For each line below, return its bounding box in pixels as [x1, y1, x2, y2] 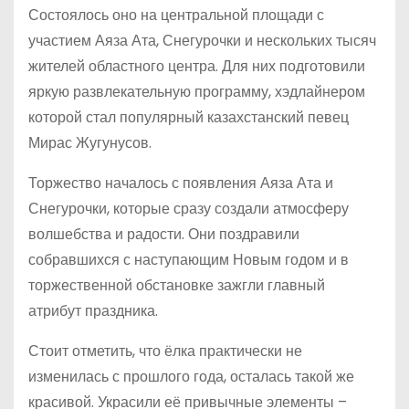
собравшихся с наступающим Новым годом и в [28, 248, 349, 270]
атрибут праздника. [28, 299, 158, 321]
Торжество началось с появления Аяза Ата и [28, 172, 333, 194]
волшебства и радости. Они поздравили [28, 223, 299, 245]
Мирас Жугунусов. [28, 131, 152, 153]
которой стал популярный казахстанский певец [28, 106, 349, 128]
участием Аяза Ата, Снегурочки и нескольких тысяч [28, 29, 376, 51]
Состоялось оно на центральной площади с [28, 4, 324, 26]
